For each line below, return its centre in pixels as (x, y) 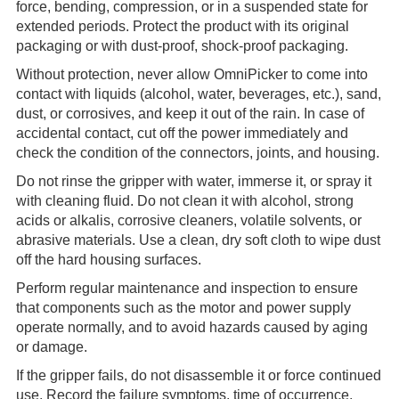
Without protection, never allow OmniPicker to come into (191, 75)
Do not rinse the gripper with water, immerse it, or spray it (193, 182)
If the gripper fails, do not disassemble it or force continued (198, 376)
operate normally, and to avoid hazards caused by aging (191, 328)
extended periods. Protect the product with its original (182, 27)
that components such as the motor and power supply (183, 308)
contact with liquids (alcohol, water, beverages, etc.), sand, (198, 94)
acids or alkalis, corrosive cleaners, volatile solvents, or (188, 221)
